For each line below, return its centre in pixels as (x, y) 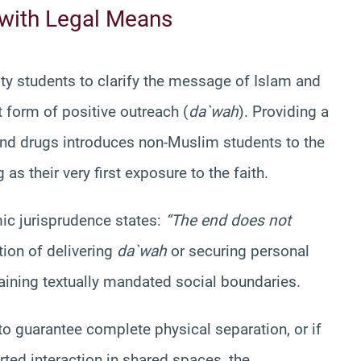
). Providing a (284, 111)
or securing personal (238, 251)
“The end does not (228, 220)
